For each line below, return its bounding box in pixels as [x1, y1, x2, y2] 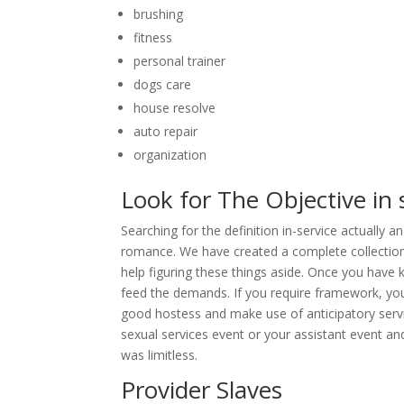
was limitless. [121, 346, 198, 363]
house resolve [133, 99, 216, 116]
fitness [133, 29, 173, 46]
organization [133, 146, 207, 163]
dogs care [133, 76, 192, 93]
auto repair [133, 123, 198, 140]
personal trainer [133, 52, 226, 69]
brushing [133, 5, 184, 23]
